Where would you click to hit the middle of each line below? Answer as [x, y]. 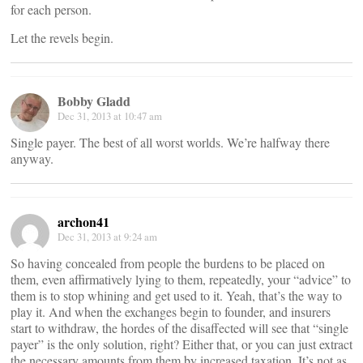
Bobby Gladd [94, 101]
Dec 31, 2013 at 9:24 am [107, 237]
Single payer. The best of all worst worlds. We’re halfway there [170, 142]
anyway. [32, 158]
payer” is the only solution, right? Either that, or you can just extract [181, 344]
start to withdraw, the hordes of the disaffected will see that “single [179, 328]
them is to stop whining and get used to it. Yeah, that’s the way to [176, 295]
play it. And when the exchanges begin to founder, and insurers [171, 312]
